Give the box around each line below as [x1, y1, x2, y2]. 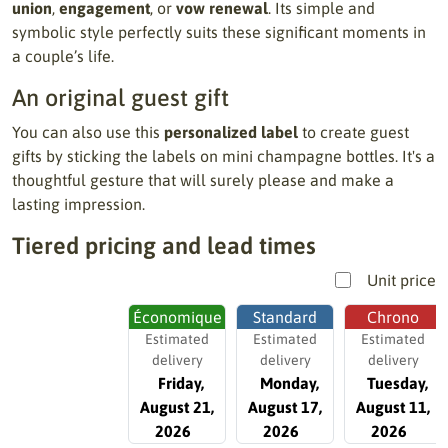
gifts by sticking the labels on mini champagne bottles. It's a [12, 147, 435, 165]
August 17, [248, 398, 322, 416]
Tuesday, [366, 374, 428, 392]
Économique [132, 308, 222, 326]
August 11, [356, 398, 430, 416]
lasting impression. [12, 195, 145, 213]
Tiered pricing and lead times [12, 232, 316, 259]
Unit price [367, 271, 436, 289]
